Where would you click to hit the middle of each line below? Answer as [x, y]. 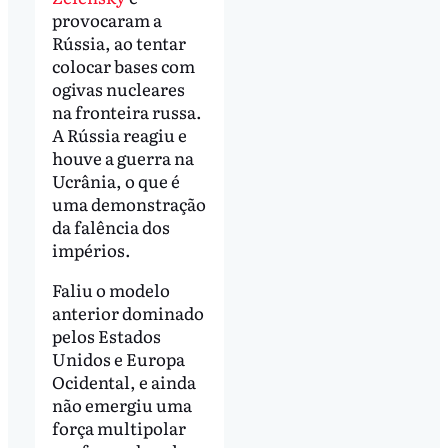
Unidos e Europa [118, 359]
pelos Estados [106, 336]
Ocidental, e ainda [123, 382]
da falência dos [110, 227]
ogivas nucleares [118, 89]
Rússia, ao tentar [118, 43]
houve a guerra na [122, 158]
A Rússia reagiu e [119, 135]
